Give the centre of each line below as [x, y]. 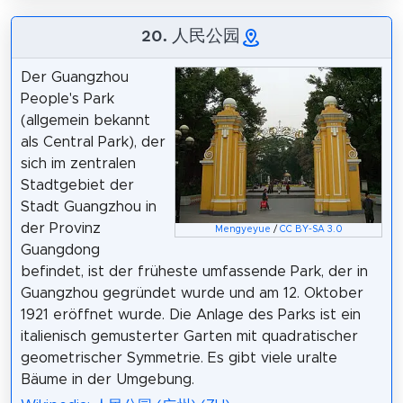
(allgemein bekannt [85, 121]
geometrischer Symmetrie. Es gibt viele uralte [179, 358]
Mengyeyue [242, 229]
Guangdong [60, 251]
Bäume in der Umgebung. [107, 380]
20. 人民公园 [191, 36]
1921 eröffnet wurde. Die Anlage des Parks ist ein [190, 315]
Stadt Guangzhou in [88, 207]
